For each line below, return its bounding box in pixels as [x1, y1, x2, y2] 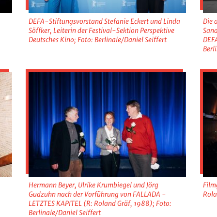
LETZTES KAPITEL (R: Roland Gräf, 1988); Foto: [29, 199, 172, 208]
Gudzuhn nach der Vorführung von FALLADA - [29, 189, 167, 199]
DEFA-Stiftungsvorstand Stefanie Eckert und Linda [29, 16, 181, 26]
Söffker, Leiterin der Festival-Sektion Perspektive [29, 26, 175, 35]
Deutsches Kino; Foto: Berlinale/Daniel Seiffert [29, 35, 167, 44]
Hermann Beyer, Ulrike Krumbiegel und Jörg [29, 180, 159, 189]
